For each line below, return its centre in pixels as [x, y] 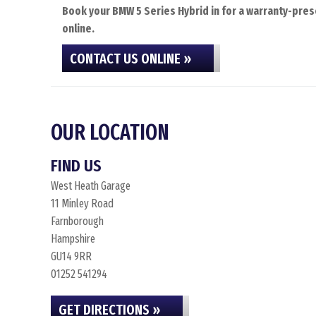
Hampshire [73, 239]
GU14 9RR [71, 256]
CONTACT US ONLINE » [130, 59]
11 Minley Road [82, 203]
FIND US [76, 166]
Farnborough [77, 221]
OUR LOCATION [110, 133]
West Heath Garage [91, 186]
